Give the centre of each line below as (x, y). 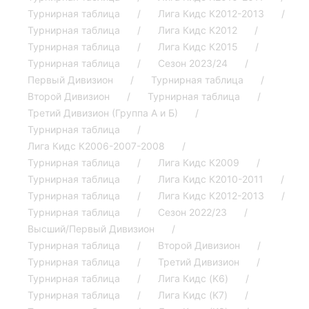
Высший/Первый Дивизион (91, 229)
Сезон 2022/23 (192, 212)
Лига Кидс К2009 (199, 163)
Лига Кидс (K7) (193, 295)
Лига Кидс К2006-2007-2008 (96, 146)
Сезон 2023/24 (193, 63)
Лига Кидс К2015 (198, 47)
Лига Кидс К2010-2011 (211, 179)
